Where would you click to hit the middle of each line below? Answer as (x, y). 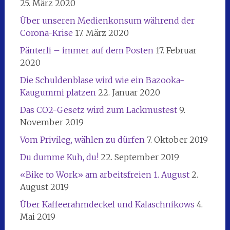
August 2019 (44, 187)
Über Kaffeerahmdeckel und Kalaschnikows (107, 204)
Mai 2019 (37, 216)
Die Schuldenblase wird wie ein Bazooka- (102, 80)
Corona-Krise (46, 33)
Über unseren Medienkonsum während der (107, 20)
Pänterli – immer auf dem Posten (87, 50)
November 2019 (52, 122)
